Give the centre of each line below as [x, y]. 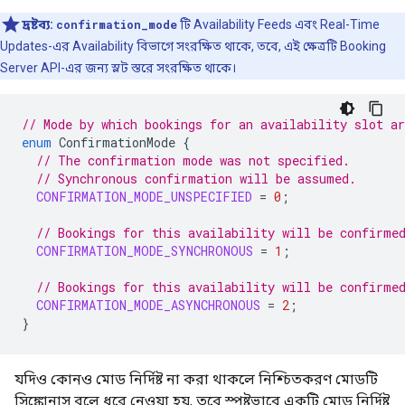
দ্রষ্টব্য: [38, 24]
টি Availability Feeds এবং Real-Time [278, 24]
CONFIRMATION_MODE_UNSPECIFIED [144, 196]
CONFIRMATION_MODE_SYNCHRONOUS [145, 250]
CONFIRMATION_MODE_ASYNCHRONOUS [148, 305]
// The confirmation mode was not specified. [193, 160]
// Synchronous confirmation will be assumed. [196, 178]
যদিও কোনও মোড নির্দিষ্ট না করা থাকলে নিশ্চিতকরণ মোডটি [196, 379]
